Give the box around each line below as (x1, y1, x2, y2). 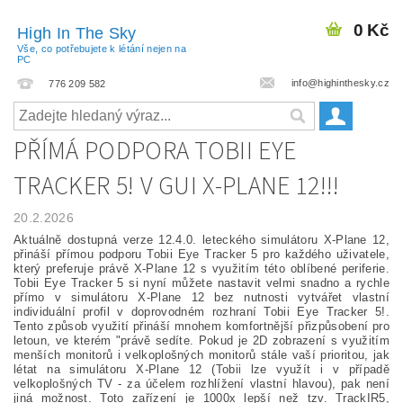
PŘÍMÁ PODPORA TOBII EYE (13, 132, 297, 169)
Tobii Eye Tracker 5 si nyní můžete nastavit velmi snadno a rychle (13, 275, 390, 290)
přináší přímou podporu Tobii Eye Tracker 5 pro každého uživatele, (13, 246, 390, 261)
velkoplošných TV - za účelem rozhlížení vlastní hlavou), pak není (13, 376, 390, 390)
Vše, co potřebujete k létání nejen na (17, 43, 186, 54)
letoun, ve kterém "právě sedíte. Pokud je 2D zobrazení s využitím (13, 333, 390, 347)
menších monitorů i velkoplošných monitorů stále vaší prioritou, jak (13, 347, 390, 362)
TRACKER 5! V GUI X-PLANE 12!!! (13, 167, 340, 204)
